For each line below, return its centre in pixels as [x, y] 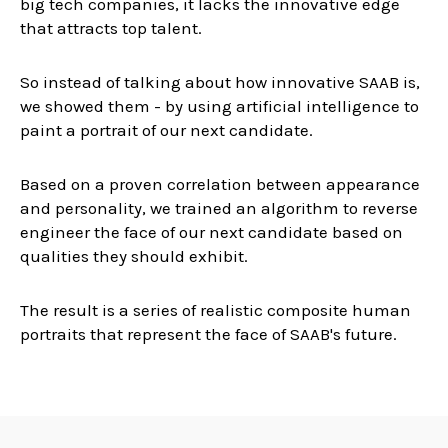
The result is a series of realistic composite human [215, 310]
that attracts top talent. [110, 28]
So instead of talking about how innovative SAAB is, [219, 82]
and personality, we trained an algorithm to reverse [218, 208]
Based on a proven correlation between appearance [219, 184]
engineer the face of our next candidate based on [211, 232]
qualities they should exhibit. [133, 256]
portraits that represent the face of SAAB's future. [210, 334]
